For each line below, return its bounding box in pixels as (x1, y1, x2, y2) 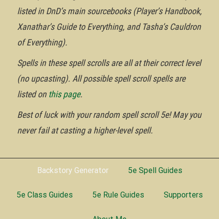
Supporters (163, 190, 203, 200)
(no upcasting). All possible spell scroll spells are (17, 73, 185, 84)
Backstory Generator (37, 166, 109, 175)
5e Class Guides (16, 190, 73, 200)
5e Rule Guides (92, 190, 144, 200)
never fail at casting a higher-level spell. (17, 125, 153, 136)
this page (48, 89, 80, 100)
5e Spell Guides (128, 166, 182, 175)
